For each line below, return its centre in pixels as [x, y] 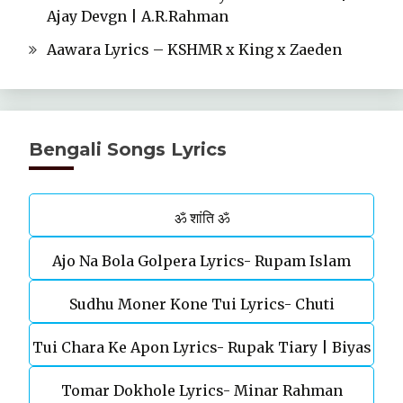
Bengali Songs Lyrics [128, 149]
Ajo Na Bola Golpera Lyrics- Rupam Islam [201, 260]
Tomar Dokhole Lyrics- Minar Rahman [201, 390]
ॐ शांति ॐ [201, 217]
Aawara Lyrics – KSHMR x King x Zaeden [194, 49]
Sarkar [201, 390]
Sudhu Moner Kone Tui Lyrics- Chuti [201, 304]
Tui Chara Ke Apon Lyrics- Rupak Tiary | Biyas [201, 347]
